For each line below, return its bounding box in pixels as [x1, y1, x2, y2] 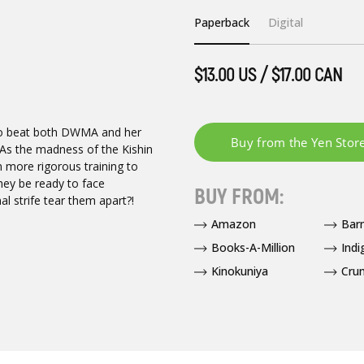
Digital [268, 15, 304, 31]
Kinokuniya [210, 262, 268, 279]
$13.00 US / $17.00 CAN [193, 63, 342, 88]
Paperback [193, 15, 249, 31]
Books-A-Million [210, 239, 295, 255]
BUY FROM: [193, 183, 284, 210]
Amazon [210, 215, 256, 232]
